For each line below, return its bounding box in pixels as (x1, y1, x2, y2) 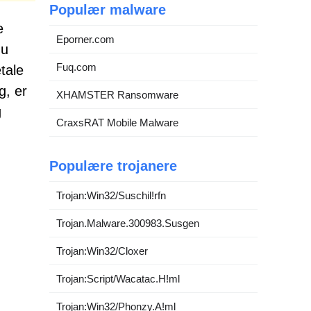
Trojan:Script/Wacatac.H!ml (56, 273, 180, 285)
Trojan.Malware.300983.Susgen (56, 217, 199, 229)
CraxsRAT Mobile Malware (56, 117, 178, 128)
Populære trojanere (49, 158, 177, 174)
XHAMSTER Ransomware (56, 89, 178, 101)
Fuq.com (56, 61, 96, 73)
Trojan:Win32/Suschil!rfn (56, 190, 166, 201)
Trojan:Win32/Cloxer (56, 245, 148, 257)
